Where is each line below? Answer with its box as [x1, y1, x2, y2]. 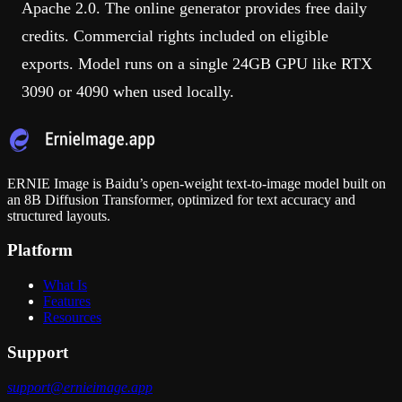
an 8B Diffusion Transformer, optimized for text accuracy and [7, 191, 355, 207]
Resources [43, 310, 101, 326]
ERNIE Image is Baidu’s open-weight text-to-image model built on [7, 175, 386, 191]
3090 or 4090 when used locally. [22, 82, 234, 100]
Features [43, 293, 91, 310]
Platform [7, 240, 73, 260]
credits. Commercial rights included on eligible [22, 26, 328, 45]
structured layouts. [7, 207, 110, 223]
